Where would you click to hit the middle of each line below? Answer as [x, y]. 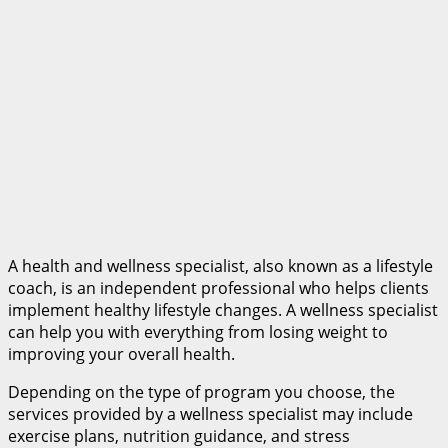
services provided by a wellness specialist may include [210, 413]
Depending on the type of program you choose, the [201, 391]
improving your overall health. [121, 353]
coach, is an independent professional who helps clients [218, 287]
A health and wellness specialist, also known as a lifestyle [220, 265]
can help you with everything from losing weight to [198, 331]
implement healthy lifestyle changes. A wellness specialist [223, 309]
